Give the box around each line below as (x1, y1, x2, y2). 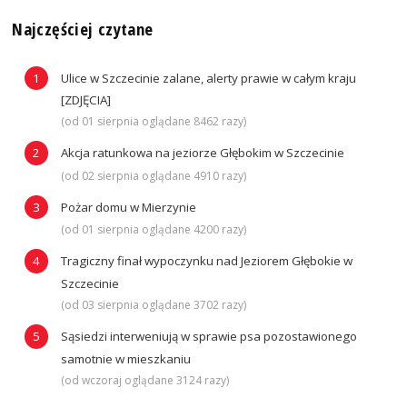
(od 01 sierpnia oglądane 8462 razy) (60, 114, 246, 130)
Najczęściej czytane (12, 17, 154, 41)
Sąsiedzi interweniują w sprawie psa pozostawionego (60, 328, 357, 345)
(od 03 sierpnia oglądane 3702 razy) (60, 297, 246, 313)
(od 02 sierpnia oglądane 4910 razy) (60, 167, 246, 184)
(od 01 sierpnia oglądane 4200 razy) (60, 222, 246, 238)
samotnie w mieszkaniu (60, 350, 191, 367)
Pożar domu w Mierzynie (60, 198, 196, 215)
